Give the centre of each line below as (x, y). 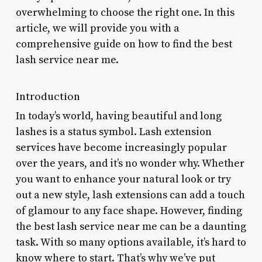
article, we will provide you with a (97, 28)
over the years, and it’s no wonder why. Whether (130, 163)
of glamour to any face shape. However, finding (129, 211)
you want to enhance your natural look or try (123, 179)
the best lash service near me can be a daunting (131, 226)
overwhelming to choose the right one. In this (125, 12)
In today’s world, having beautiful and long (118, 116)
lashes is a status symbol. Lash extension (113, 132)
